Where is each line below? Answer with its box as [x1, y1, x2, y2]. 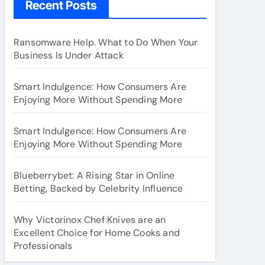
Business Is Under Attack [14, 49, 124, 62]
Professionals [14, 239, 73, 252]
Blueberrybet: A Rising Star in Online [14, 169, 175, 182]
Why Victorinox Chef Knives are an [14, 213, 166, 226]
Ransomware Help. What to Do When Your [14, 35, 198, 49]
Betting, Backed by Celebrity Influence [14, 182, 183, 195]
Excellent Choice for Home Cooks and [14, 226, 180, 239]
